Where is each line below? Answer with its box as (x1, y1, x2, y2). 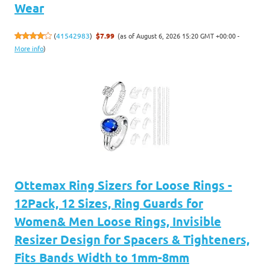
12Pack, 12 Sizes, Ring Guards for (14, 195, 203, 211)
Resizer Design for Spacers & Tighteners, (14, 231, 250, 247)
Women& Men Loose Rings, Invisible (14, 213, 221, 229)
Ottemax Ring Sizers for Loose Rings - (14, 177, 232, 193)
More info (14, 43, 43, 54)
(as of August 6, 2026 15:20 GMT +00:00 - (118, 30, 240, 40)
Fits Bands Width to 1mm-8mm (14, 249, 189, 265)
